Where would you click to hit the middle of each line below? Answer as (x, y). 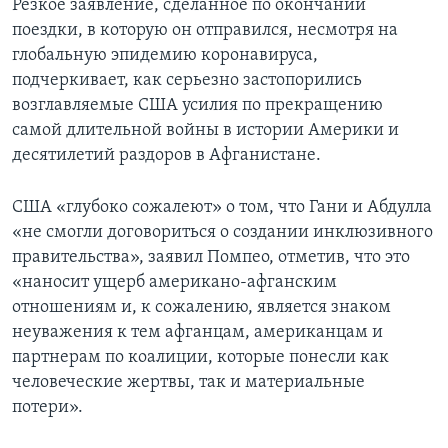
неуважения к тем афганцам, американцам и (197, 333)
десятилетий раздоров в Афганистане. (166, 156)
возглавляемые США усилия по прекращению (197, 106)
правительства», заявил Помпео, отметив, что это (211, 258)
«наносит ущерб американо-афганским (174, 283)
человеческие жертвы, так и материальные (188, 383)
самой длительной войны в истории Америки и (205, 131)
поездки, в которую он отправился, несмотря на (205, 31)
